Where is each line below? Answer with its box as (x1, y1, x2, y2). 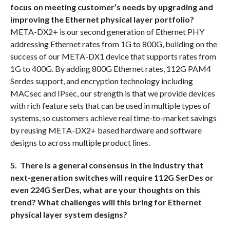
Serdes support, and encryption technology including (10, 76, 193, 86)
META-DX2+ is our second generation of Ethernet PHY (10, 27, 204, 37)
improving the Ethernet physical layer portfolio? (10, 14, 194, 25)
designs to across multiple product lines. (10, 138, 150, 148)
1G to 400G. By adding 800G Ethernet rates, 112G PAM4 (10, 64, 211, 74)
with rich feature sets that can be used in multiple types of (10, 101, 210, 111)
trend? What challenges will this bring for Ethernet (10, 197, 202, 207)
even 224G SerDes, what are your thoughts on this (10, 185, 200, 195)
